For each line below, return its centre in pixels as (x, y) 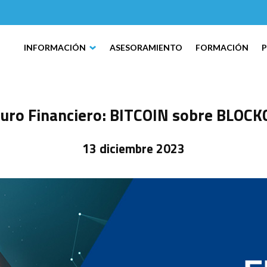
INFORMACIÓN (55, 47)
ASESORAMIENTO (146, 47)
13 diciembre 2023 (133, 148)
